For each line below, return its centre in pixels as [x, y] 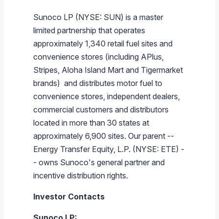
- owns [47, 163]
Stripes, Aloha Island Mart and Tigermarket [108, 70]
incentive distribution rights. [81, 176]
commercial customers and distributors [101, 110]
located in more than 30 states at [91, 123]
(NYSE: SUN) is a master [118, 17]
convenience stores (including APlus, [99, 57]
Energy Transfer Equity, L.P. [82, 149]
